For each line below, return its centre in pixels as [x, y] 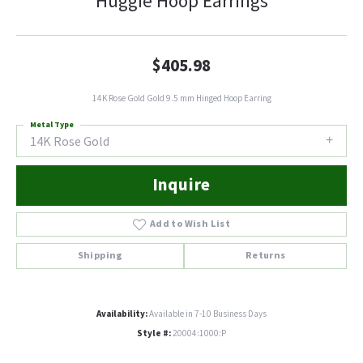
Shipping [100, 256]
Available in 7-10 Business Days [208, 314]
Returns [265, 256]
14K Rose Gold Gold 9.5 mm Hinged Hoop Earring [181, 98]
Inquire [181, 186]
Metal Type [52, 125]
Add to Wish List [190, 224]
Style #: [154, 334]
